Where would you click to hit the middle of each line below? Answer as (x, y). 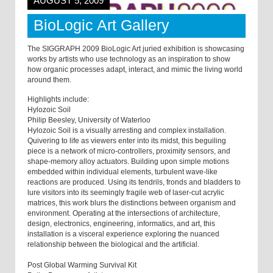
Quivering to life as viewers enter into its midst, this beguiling (127, 141)
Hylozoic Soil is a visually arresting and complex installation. (127, 131)
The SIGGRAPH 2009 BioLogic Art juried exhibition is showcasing (136, 49)
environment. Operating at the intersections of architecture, (124, 214)
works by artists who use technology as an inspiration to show (129, 59)
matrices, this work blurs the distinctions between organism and (132, 203)
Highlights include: (58, 100)
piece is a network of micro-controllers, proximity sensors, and (129, 151)
